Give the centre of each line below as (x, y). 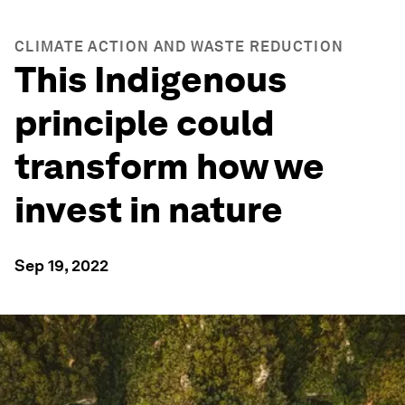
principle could (145, 123)
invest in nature (149, 210)
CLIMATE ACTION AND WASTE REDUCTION (179, 47)
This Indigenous (151, 80)
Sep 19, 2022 (61, 265)
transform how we (170, 166)
